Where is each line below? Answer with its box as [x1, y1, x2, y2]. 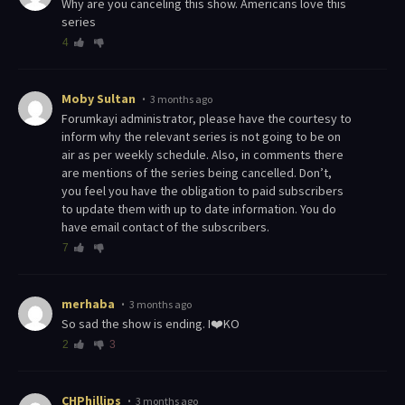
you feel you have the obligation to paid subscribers [61, 183, 344, 200]
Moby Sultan [61, 90, 136, 108]
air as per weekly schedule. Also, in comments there [61, 146, 344, 164]
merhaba [61, 296, 115, 313]
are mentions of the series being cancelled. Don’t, [61, 165, 332, 182]
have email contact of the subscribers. [61, 219, 269, 236]
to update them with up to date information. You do [61, 201, 336, 218]
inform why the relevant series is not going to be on [61, 128, 341, 146]
